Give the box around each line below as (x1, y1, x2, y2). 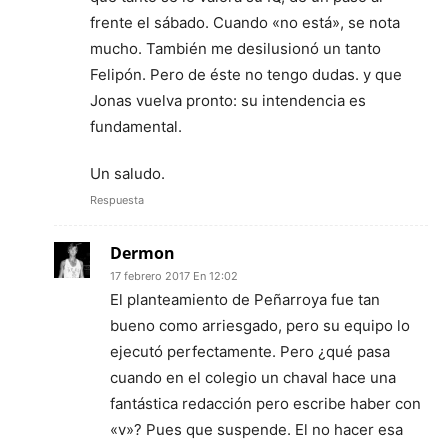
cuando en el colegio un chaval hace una (110, 367, 396, 387)
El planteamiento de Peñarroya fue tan (110, 289, 380, 309)
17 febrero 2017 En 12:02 (110, 268, 238, 283)
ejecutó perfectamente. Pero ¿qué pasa (110, 341, 390, 361)
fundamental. (90, 116, 182, 136)
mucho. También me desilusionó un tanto (90, 38, 381, 58)
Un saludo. (90, 163, 165, 183)
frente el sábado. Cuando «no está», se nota (90, 12, 400, 32)
